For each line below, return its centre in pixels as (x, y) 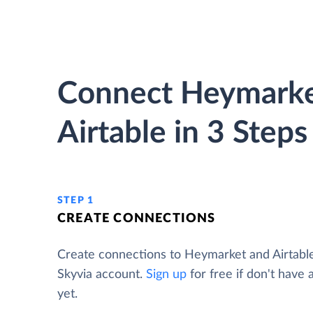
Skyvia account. (102, 275)
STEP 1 (76, 201)
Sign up (166, 275)
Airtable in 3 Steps (182, 133)
